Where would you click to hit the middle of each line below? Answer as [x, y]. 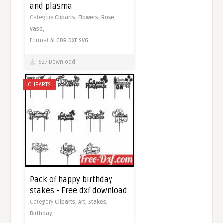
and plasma [51, 7]
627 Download [56, 62]
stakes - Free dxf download [79, 190]
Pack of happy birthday [71, 179]
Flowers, [90, 18]
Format [40, 41]
